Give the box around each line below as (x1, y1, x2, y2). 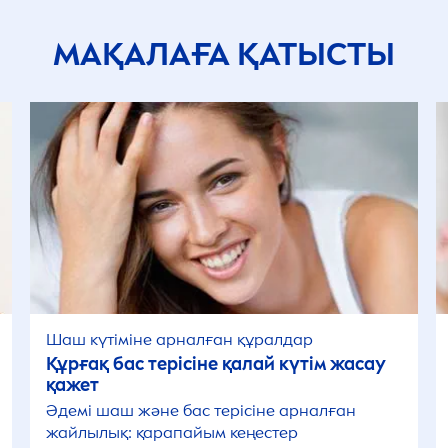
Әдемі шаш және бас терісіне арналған (46, 401, 357, 420)
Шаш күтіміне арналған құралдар (46, 330, 314, 349)
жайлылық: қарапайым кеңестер (46, 423, 299, 442)
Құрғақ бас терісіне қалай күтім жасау (46, 353, 387, 375)
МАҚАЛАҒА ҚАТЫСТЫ (53, 35, 395, 73)
